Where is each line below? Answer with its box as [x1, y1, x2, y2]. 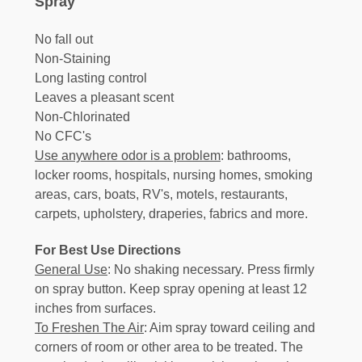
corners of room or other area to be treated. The [35, 340, 303, 355]
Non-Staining [35, 52, 111, 66]
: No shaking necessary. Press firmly [107, 263, 314, 277]
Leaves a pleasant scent [35, 90, 174, 105]
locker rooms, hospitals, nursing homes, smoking [35, 168, 313, 183]
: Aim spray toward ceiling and [144, 321, 315, 335]
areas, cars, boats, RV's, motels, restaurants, [35, 187, 288, 202]
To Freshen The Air [35, 321, 144, 335]
